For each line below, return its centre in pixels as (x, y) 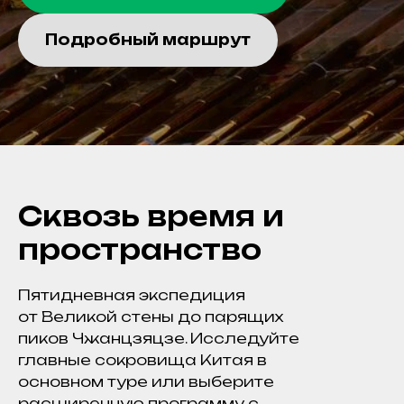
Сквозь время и (151, 216)
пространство (140, 249)
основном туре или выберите (146, 381)
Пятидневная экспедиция (132, 295)
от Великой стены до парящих (151, 317)
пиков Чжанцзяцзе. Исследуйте (159, 338)
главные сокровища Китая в (142, 360)
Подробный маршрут (148, 40)
